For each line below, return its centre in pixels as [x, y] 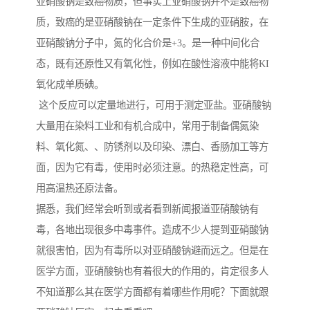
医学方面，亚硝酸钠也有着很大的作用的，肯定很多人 [152, 272]
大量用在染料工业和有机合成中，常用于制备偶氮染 [147, 126]
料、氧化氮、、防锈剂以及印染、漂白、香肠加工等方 [152, 147]
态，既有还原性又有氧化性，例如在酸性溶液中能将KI [153, 64]
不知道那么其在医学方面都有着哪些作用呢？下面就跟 [152, 292]
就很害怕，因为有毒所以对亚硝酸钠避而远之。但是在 [152, 251]
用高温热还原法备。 [80, 189]
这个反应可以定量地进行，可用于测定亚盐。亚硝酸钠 [154, 106]
